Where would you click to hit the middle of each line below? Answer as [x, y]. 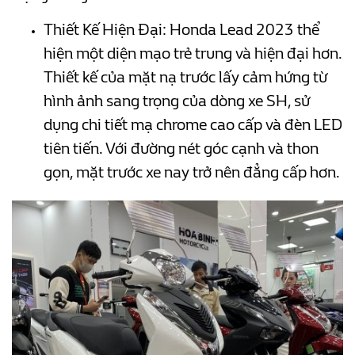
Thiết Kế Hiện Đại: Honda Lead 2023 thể [181, 29]
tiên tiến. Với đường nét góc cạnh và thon [181, 148]
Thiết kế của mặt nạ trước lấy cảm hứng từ [185, 77]
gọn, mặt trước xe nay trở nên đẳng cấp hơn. [192, 172]
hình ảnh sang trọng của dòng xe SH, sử [177, 101]
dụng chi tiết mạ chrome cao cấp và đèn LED [193, 124]
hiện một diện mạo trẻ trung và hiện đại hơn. [193, 53]
